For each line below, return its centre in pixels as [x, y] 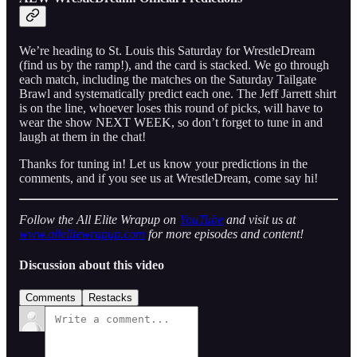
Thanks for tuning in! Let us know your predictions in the [163, 163]
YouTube [201, 219]
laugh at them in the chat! [82, 136]
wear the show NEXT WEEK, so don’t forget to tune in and [171, 122]
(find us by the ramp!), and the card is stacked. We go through [174, 65]
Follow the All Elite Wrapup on [99, 219]
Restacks [110, 298]
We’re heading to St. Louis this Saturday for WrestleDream [167, 50]
